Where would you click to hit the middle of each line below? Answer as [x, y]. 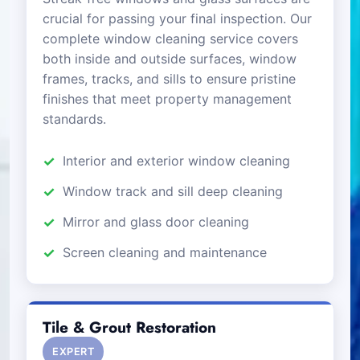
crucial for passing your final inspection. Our [177, 18]
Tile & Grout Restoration [129, 327]
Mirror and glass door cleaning [156, 221]
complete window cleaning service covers [170, 38]
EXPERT [73, 351]
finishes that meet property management [167, 98]
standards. [74, 119]
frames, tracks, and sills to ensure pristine [169, 78]
